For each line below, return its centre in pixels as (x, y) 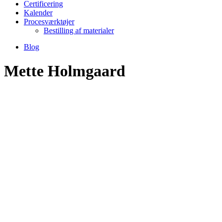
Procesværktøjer (49, 22)
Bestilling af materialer (79, 31)
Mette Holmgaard (65, 71)
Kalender (38, 13)
